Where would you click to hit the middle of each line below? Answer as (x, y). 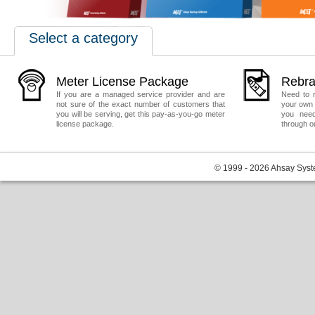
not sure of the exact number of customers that (141, 104)
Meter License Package (122, 82)
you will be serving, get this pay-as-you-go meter (141, 114)
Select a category (83, 38)
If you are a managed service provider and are (141, 94)
